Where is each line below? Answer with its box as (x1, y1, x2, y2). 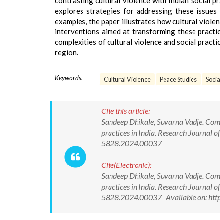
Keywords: (55, 74, 82, 82)
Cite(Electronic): (101, 160, 151, 169)
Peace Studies (160, 76, 197, 83)
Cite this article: (101, 106, 150, 115)
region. (55, 48, 78, 56)
